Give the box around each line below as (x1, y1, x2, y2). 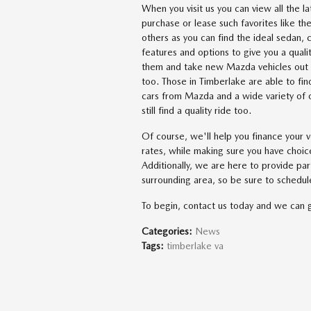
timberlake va (167, 240, 224, 251)
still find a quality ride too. (142, 105, 251, 116)
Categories (142, 226, 189, 237)
